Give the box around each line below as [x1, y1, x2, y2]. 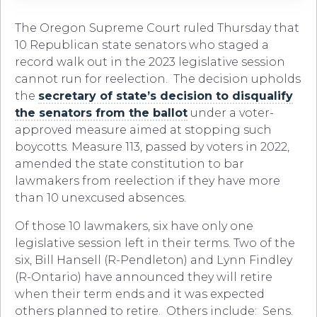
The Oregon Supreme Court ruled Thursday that [15, 21, 299, 35]
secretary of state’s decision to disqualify [38, 89, 293, 103]
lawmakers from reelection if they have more [15, 174, 280, 188]
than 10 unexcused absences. [15, 191, 186, 205]
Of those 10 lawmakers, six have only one [15, 219, 253, 234]
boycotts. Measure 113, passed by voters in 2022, [15, 140, 289, 154]
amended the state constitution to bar [15, 157, 244, 171]
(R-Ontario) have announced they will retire [15, 270, 272, 284]
